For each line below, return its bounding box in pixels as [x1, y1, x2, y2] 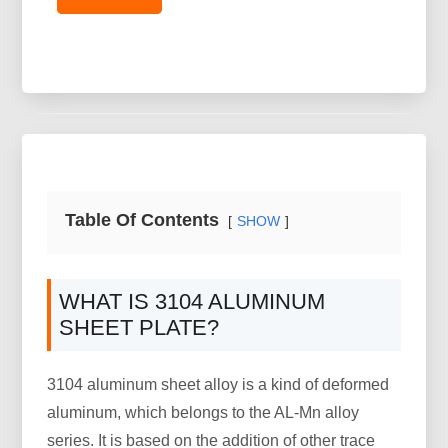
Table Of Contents [65, 210, 220, 230]
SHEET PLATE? [59, 315, 220, 340]
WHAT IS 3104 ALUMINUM [59, 289, 326, 314]
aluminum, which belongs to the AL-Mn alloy [47, 404, 360, 421]
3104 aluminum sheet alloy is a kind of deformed [47, 376, 390, 393]
